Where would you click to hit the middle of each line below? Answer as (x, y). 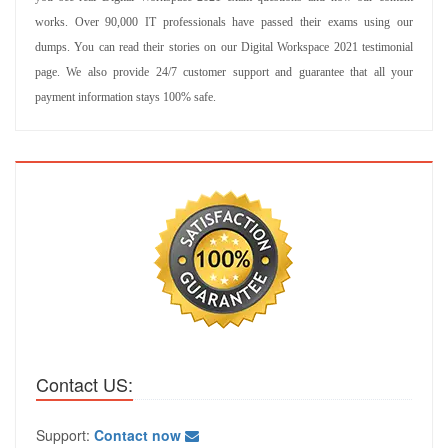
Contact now (137, 435)
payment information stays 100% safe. (125, 97)
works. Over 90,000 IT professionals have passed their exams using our (224, 22)
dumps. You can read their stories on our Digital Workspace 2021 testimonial (224, 47)
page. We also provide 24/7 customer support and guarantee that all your (224, 72)
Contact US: (84, 384)
